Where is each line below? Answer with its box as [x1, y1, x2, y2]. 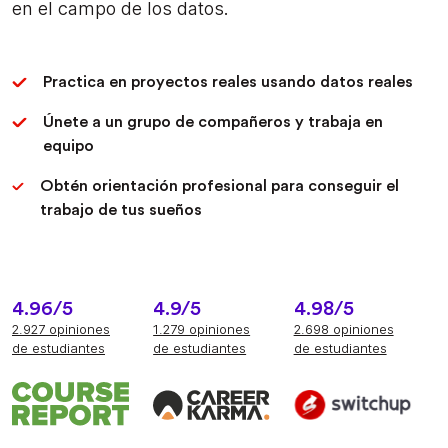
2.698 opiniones [293, 321, 394, 338]
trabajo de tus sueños [40, 202, 202, 219]
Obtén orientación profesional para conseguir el [40, 178, 399, 195]
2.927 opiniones [12, 321, 110, 338]
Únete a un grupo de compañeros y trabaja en [42, 114, 383, 131]
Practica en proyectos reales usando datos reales [43, 74, 413, 91]
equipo [42, 138, 94, 155]
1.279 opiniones [153, 321, 251, 338]
